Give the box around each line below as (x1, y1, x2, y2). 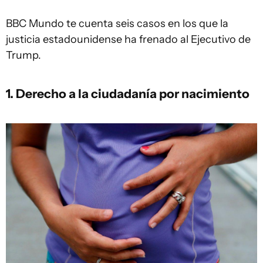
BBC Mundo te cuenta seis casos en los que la (6, 17, 228, 30)
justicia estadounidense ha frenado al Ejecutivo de (6, 33, 251, 46)
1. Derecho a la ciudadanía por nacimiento (6, 86, 249, 101)
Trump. (6, 49, 41, 62)
